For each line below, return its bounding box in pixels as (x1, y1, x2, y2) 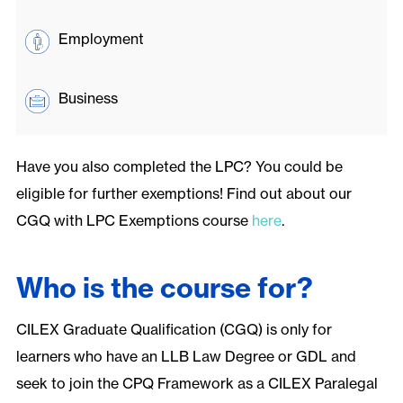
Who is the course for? (15, 271, 313, 306)
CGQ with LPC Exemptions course (15, 211, 252, 230)
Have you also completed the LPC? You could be (15, 157, 343, 176)
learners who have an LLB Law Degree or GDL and (15, 347, 356, 366)
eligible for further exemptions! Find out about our (15, 184, 352, 203)
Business (58, 89, 118, 108)
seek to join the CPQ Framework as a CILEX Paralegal (15, 374, 378, 393)
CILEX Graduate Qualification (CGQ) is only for (15, 320, 332, 339)
